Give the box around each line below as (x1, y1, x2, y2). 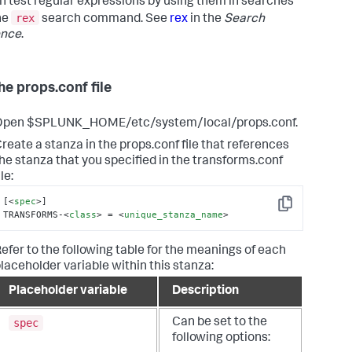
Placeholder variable (9, 285, 127, 299)
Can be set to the (172, 317, 267, 330)
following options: (172, 332, 270, 346)
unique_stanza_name (124, 209, 224, 221)
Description (172, 285, 239, 299)
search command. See (39, 13, 170, 26)
